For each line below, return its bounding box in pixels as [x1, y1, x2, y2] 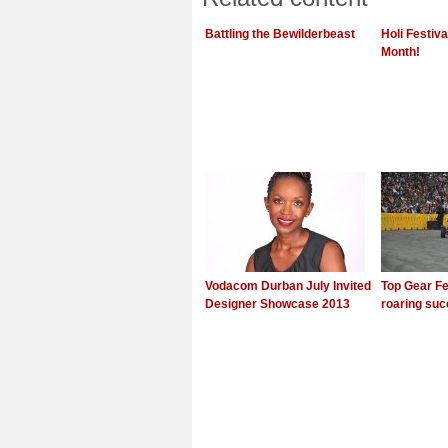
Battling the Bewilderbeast [205, 27, 355, 41]
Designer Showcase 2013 [205, 297, 350, 311]
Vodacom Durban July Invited [205, 279, 371, 293]
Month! [381, 45, 420, 59]
